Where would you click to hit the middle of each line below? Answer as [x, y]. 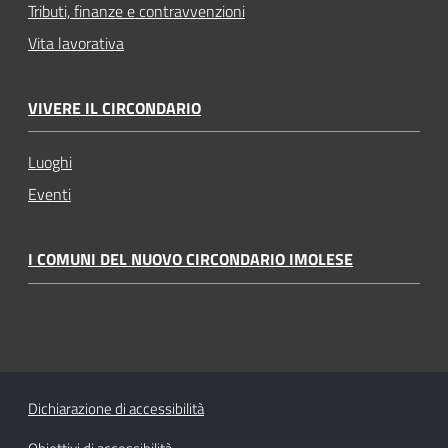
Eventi [49, 194]
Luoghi [50, 162]
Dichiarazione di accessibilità [116, 408]
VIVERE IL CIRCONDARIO [114, 107]
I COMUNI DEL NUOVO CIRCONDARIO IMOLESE [190, 259]
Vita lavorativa [76, 42]
